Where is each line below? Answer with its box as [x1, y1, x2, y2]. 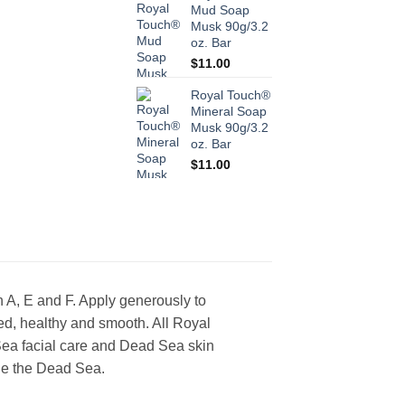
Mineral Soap [191, 104, 267, 119]
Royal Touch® [191, 88, 270, 103]
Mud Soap [191, 3, 250, 18]
